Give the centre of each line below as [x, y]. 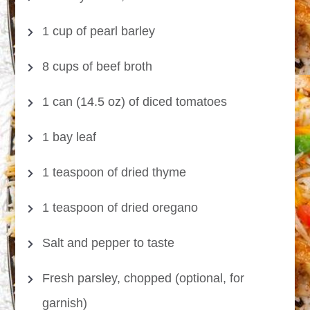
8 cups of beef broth [98, 67]
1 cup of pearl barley [99, 31]
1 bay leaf [70, 137]
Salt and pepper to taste [109, 243]
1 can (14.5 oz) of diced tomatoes [135, 102]
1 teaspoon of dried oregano [120, 208]
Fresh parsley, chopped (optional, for [144, 279]
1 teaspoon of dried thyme [115, 173]
